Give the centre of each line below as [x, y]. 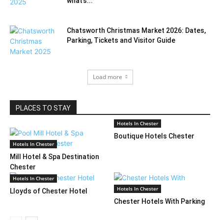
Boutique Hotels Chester [154, 136]
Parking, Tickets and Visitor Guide [121, 40]
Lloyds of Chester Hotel [49, 191]
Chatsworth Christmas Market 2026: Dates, [136, 30]
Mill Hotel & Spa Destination [55, 156]
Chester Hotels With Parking [159, 201]
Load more [107, 77]
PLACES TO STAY [43, 108]
